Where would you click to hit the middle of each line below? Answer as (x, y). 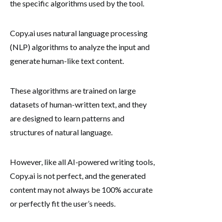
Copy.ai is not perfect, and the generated (78, 175)
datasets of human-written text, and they (78, 104)
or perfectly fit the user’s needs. (63, 203)
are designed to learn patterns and (67, 118)
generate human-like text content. (67, 60)
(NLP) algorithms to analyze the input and (80, 47)
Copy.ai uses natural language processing (79, 33)
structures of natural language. (61, 132)
